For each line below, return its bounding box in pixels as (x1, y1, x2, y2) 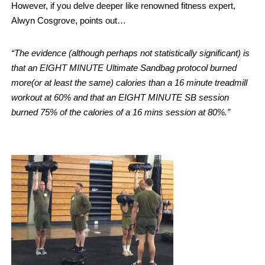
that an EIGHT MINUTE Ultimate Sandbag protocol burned (11, 62, 237, 73)
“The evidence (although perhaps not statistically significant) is (11, 47, 250, 58)
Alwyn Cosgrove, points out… (11, 15, 126, 25)
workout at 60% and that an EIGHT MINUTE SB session (11, 92, 229, 102)
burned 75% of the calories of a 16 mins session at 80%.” (11, 106, 230, 117)
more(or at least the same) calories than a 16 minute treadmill (11, 77, 247, 88)
